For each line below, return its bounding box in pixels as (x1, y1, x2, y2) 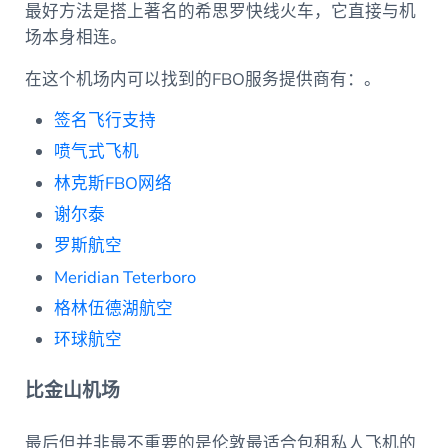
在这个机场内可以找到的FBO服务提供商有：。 (24, 68, 381, 92)
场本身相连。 (24, 26, 131, 50)
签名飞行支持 (54, 109, 157, 133)
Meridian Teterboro (54, 265, 197, 289)
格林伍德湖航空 (54, 297, 174, 321)
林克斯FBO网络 (54, 171, 173, 195)
